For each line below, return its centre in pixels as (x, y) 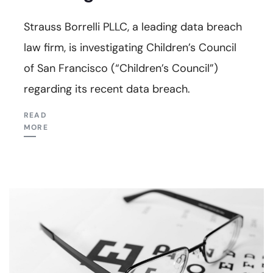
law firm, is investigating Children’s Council (130, 47)
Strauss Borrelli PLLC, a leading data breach (133, 27)
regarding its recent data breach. (107, 89)
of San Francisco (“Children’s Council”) (121, 68)
